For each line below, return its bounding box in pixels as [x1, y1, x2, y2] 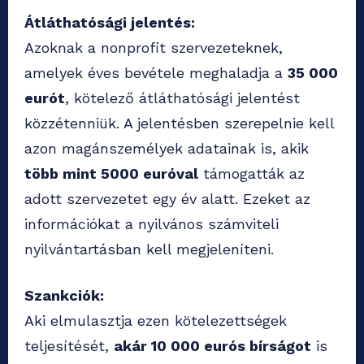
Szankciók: [24, 286, 104, 304]
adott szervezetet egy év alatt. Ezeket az [24, 189, 310, 207]
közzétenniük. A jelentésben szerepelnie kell [24, 114, 334, 132]
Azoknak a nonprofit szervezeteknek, [24, 38, 283, 56]
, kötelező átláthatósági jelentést [65, 89, 300, 106]
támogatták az [198, 164, 305, 182]
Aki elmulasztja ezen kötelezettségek [24, 311, 287, 329]
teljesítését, [24, 336, 114, 354]
